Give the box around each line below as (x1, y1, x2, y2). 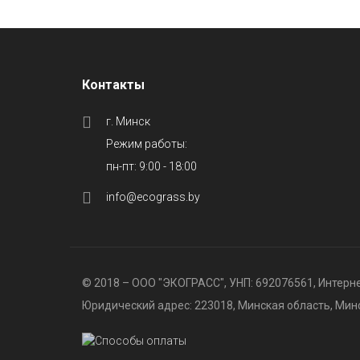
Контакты (82, 77, 145, 92)
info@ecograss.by (106, 190, 200, 203)
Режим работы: (106, 137, 187, 150)
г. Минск (106, 115, 150, 128)
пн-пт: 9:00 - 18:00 (106, 160, 197, 173)
